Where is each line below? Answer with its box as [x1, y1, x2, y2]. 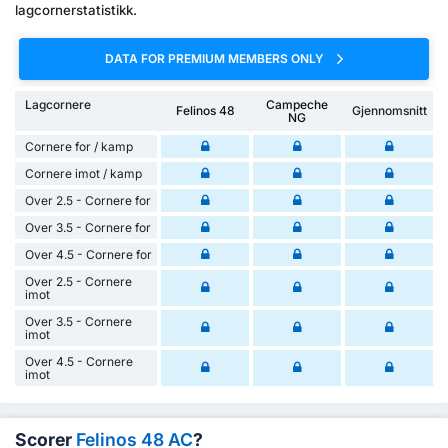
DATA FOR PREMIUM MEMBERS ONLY [105, 50, 327, 66]
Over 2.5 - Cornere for [25, 192, 151, 208]
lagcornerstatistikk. [15, 2, 137, 19]
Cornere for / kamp [25, 138, 133, 154]
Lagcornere [25, 96, 91, 112]
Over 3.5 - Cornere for [25, 219, 151, 235]
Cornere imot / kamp [25, 165, 142, 181]
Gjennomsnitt [351, 103, 427, 119]
